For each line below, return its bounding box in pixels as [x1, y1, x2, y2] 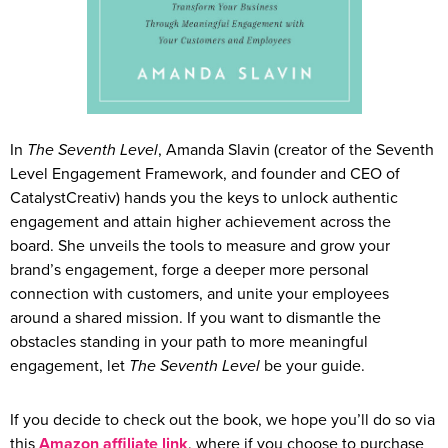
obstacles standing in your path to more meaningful [10, 331, 368, 352]
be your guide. [260, 355, 369, 376]
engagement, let [10, 355, 129, 376]
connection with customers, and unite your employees [10, 283, 389, 304]
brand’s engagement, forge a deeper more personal [10, 259, 369, 280]
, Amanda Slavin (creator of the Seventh [158, 139, 434, 160]
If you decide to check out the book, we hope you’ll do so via [10, 409, 435, 430]
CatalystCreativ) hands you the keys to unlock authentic [10, 187, 398, 208]
